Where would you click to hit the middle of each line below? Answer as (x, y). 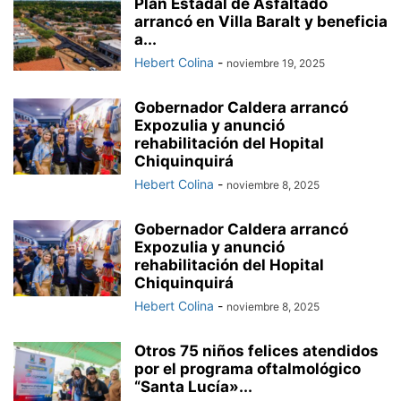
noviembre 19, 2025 (276, 64)
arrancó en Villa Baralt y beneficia (261, 22)
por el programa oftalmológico (247, 369)
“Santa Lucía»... (193, 387)
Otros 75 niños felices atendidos (256, 351)
